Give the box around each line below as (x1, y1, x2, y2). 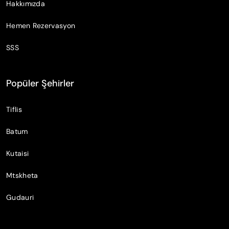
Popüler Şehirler (6, 77, 74, 89)
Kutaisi (6, 148, 29, 158)
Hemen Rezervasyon (6, 20, 76, 30)
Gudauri (6, 192, 34, 202)
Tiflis (6, 104, 22, 114)
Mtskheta (6, 170, 38, 180)
